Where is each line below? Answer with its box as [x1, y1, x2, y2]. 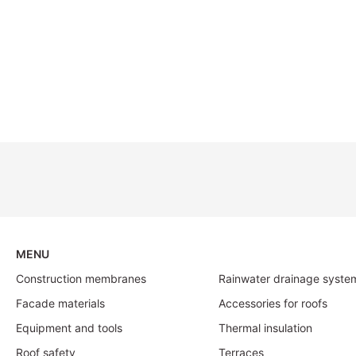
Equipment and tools [16, 321, 122, 335]
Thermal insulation [218, 321, 312, 335]
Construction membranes [16, 272, 146, 286]
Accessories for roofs [218, 296, 327, 311]
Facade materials [16, 296, 105, 311]
